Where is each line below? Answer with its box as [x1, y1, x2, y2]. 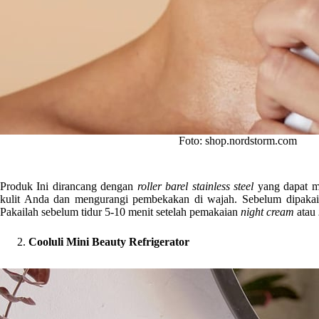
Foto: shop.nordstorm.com [179, 135, 297, 147]
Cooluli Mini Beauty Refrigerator [28, 235, 189, 248]
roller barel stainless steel [137, 179, 254, 192]
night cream [241, 205, 294, 218]
